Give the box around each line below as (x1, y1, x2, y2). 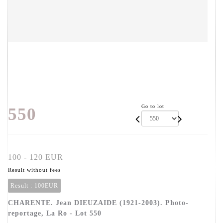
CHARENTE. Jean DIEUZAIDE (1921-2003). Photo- (8, 199, 189, 207)
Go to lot (141, 104, 165, 110)
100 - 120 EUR (8, 153, 63, 162)
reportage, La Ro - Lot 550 (8, 210, 102, 218)
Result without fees (8, 167, 61, 173)
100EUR (34, 182, 58, 190)
